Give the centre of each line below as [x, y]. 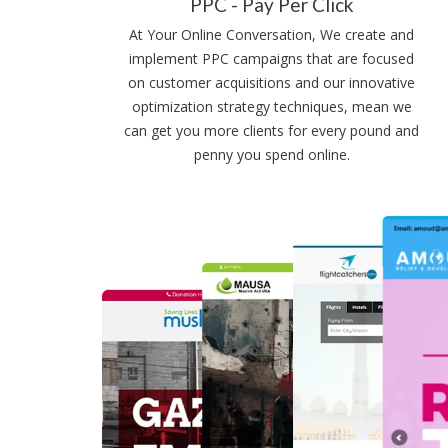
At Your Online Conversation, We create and [272, 34]
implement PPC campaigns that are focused [272, 58]
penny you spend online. [271, 154]
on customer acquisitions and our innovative [272, 82]
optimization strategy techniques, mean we [271, 106]
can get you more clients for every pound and [272, 130]
